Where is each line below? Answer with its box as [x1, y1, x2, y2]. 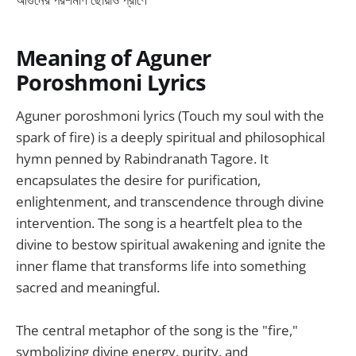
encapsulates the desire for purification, [16, 171, 261, 190]
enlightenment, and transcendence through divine [16, 192, 324, 211]
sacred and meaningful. [16, 278, 160, 297]
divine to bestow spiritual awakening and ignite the [16, 235, 326, 254]
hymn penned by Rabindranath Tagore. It [16, 149, 269, 168]
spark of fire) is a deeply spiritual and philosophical [16, 128, 325, 147]
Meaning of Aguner [16, 42, 211, 72]
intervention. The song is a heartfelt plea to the [16, 214, 303, 233]
